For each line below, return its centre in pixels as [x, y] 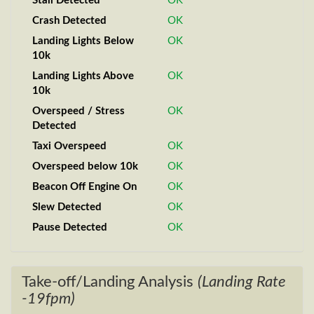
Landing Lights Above [83, 76]
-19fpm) [48, 299]
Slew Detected [67, 207]
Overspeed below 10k [85, 166]
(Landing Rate [242, 282]
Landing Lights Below [83, 41]
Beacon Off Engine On [84, 187]
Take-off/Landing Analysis [110, 282]
